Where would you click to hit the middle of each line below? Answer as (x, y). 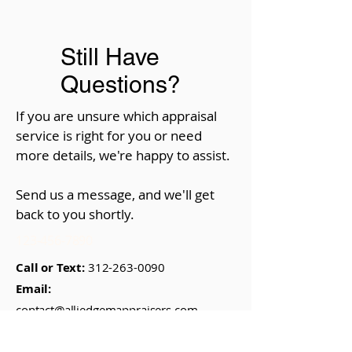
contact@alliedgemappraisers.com (107, 310)
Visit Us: (39, 331)
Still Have (110, 57)
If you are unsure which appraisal (116, 116)
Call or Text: (52, 268)
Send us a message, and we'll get (115, 194)
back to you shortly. (77, 214)
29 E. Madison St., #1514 (130, 331)
